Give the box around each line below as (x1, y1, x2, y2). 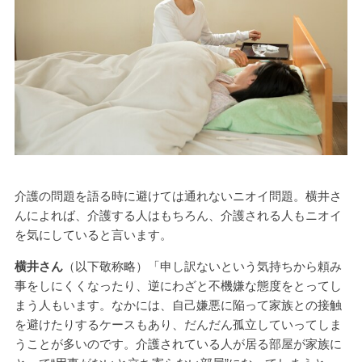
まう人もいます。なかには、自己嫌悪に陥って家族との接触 (14, 297, 342, 312)
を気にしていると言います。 (14, 227, 172, 242)
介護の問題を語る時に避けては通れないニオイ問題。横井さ (14, 188, 342, 203)
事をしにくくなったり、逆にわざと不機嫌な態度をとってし (14, 278, 342, 293)
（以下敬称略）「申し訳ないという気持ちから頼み (62, 259, 342, 273)
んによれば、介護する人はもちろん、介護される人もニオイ (14, 208, 342, 222)
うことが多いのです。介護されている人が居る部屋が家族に (14, 336, 342, 351)
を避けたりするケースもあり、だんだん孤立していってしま (14, 317, 342, 331)
